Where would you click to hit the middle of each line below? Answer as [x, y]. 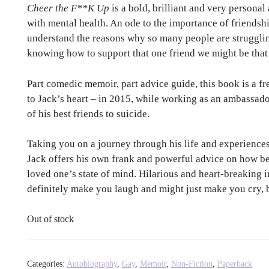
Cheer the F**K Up [68, 8]
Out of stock [50, 219]
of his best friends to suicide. [88, 113]
